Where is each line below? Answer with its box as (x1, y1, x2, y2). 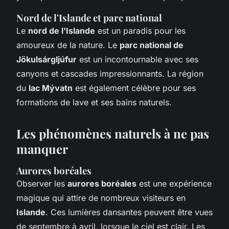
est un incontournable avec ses (77, 54, 198, 64)
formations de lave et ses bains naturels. (16, 97, 172, 107)
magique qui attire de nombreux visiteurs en (16, 192, 186, 203)
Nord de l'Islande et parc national (16, 11, 162, 24)
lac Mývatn (29, 82, 73, 93)
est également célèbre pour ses (73, 82, 196, 93)
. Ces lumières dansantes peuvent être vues (45, 207, 213, 217)
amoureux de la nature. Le (16, 39, 120, 50)
